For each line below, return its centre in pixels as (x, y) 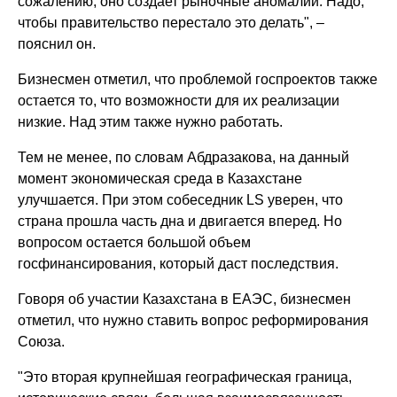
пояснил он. (57, 43)
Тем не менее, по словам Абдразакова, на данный (184, 157)
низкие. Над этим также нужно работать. (151, 121)
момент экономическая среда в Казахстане (160, 178)
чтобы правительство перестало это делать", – (171, 22)
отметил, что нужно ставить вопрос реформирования (194, 320)
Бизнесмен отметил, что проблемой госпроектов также (198, 79)
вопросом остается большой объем (135, 242)
